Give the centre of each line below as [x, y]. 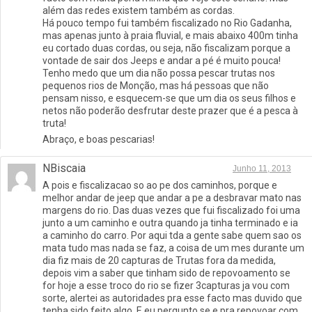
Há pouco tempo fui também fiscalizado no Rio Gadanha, [167, 23]
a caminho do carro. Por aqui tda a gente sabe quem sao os [172, 236]
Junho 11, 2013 [262, 169]
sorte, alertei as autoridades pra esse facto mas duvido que [172, 298]
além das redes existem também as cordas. [139, 11]
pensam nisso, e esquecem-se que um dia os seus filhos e [169, 99]
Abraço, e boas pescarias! [99, 140]
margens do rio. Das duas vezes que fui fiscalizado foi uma [171, 211]
